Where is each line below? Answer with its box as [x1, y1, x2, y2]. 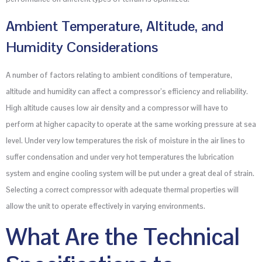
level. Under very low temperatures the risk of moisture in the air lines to [6, 136, 245, 146]
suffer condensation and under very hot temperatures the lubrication [6, 152, 234, 163]
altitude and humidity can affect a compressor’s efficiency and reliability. [6, 87, 248, 97]
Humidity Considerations [6, 38, 158, 57]
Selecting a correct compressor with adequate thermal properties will [6, 185, 239, 195]
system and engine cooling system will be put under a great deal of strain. [6, 168, 254, 179]
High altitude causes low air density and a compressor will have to [6, 103, 228, 113]
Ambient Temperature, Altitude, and [6, 17, 223, 36]
